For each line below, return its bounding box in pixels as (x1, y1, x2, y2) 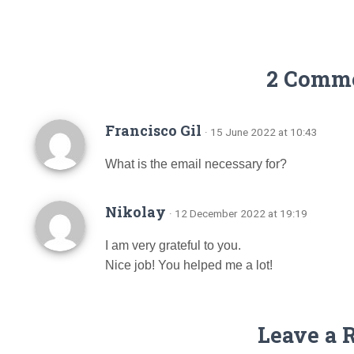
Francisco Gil (105, 121, 205, 140)
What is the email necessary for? (105, 157, 287, 171)
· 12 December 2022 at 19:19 (169, 207, 307, 220)
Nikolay (105, 202, 169, 221)
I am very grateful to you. (105, 239, 241, 252)
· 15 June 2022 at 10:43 (205, 126, 318, 138)
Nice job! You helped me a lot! (105, 258, 273, 272)
